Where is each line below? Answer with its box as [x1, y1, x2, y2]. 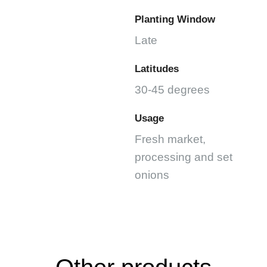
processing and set [135, 151, 232, 164]
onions [135, 169, 169, 182]
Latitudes [135, 63, 179, 75]
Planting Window [135, 13, 215, 25]
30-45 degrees [135, 83, 210, 96]
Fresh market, [135, 133, 206, 146]
